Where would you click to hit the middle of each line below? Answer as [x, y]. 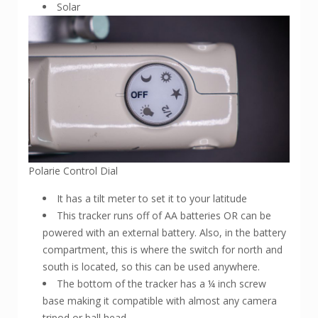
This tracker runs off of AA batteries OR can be [164, 215]
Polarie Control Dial [73, 170]
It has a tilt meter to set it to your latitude [152, 198]
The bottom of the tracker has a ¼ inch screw [161, 283]
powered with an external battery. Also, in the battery [164, 232]
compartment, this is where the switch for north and [163, 249]
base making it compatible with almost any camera [160, 300]
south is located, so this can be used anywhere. [151, 266]
